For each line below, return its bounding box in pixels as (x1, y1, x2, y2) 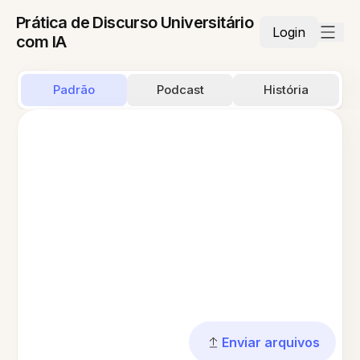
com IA (16, 32, 67, 51)
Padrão (53, 82, 96, 97)
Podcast (156, 82, 204, 97)
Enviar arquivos (221, 334, 320, 350)
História (263, 82, 309, 97)
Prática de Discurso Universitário (16, 13, 254, 32)
